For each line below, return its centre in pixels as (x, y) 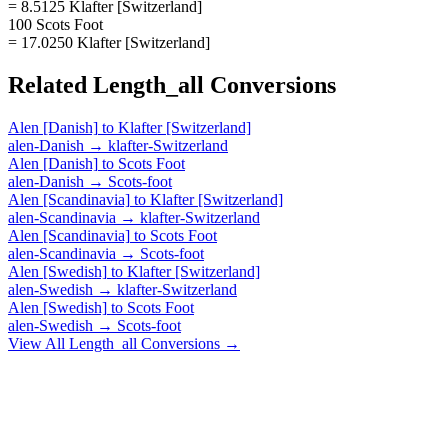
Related (50, 84)
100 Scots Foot (55, 24)
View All (38, 343)
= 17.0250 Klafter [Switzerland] (109, 42)
